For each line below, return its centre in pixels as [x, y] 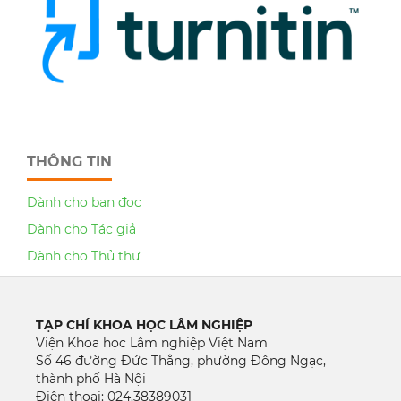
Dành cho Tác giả [81, 230]
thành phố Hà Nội [90, 379]
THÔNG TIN [69, 161]
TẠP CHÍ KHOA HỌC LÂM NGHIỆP [144, 325]
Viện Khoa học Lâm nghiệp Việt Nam [151, 343]
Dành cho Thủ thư [84, 256]
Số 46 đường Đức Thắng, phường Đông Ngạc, [182, 361]
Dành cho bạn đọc [84, 203]
